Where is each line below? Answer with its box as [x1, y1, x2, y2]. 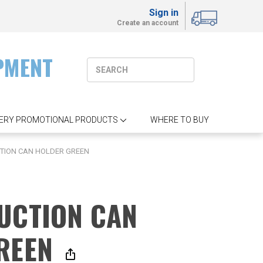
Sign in [149, 7, 179, 18]
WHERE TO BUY [150, 114, 209, 124]
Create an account [117, 19, 179, 27]
